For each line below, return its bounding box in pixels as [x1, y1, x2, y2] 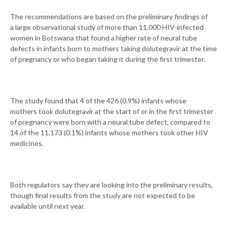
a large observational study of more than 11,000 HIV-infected [10, 23, 204, 32]
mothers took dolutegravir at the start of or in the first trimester [10, 107, 213, 116]
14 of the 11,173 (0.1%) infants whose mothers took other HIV [10, 128, 208, 137]
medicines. [10, 139, 45, 148]
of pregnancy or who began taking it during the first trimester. [10, 55, 207, 64]
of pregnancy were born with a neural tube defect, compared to [10, 118, 210, 127]
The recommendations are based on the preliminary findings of [10, 12, 208, 21]
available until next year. [10, 202, 87, 211]
